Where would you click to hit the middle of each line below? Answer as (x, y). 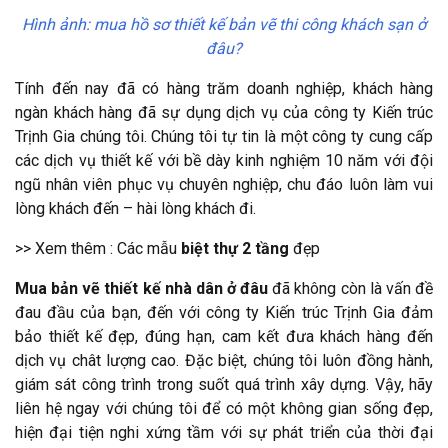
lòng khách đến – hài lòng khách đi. (135, 209)
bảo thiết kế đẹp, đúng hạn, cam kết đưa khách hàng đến (224, 337)
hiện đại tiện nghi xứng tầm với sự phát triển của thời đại (224, 433)
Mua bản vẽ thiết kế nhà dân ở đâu (142, 289)
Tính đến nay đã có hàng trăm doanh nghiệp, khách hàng (224, 89)
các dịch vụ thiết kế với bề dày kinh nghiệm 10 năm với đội (224, 161)
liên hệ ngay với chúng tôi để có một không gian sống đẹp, (224, 409)
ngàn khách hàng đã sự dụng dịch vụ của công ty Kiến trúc (224, 113)
